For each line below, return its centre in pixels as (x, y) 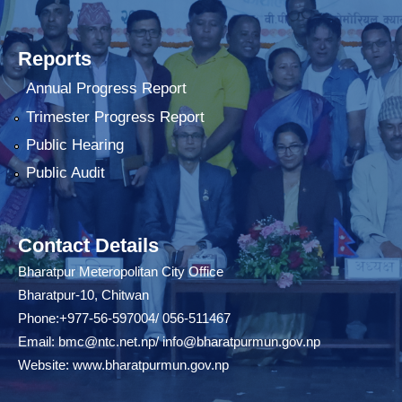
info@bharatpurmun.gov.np (241, 342)
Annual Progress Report (106, 89)
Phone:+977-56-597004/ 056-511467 (124, 319)
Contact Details (88, 246)
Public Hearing (74, 145)
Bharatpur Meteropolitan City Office (122, 272)
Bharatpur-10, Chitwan (85, 295)
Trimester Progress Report (115, 117)
